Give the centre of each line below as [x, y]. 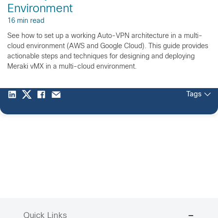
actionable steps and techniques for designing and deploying [101, 56]
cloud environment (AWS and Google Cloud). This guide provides [108, 46]
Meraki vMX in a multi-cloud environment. [72, 67]
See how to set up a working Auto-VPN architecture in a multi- [105, 36]
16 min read [26, 21]
